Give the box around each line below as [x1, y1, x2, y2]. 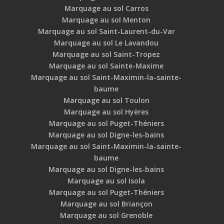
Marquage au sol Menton [62, 15, 151, 25]
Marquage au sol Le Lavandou [54, 38, 159, 48]
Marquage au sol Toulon [63, 95, 149, 105]
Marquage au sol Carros [64, 3, 148, 13]
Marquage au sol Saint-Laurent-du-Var [37, 26, 175, 36]
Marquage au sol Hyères [64, 107, 149, 117]
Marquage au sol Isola [67, 176, 145, 186]
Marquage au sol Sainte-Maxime [49, 61, 164, 71]
